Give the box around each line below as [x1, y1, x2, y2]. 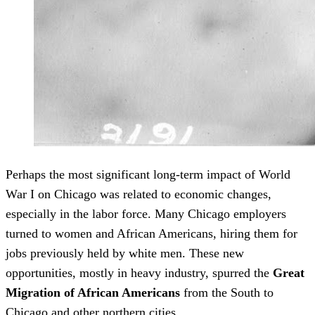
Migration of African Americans [6, 285, 180, 300]
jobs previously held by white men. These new [6, 246, 244, 261]
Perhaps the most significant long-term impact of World [6, 167, 290, 182]
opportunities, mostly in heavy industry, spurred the [6, 266, 273, 281]
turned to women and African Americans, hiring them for [6, 226, 297, 241]
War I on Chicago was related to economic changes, [6, 187, 271, 202]
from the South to [180, 285, 274, 300]
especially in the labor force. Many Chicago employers [6, 207, 286, 221]
